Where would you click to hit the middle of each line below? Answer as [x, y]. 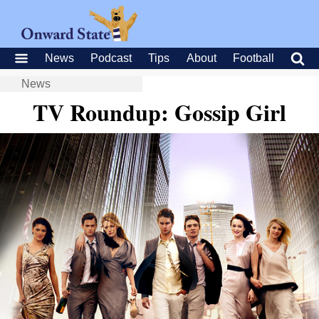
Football [253, 58]
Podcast [111, 58]
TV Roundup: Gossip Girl [159, 112]
